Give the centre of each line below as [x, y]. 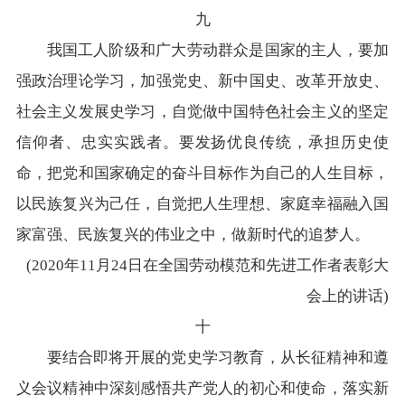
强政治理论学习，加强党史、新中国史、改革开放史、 [202, 81]
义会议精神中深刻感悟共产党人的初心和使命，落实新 [202, 389]
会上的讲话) [348, 297]
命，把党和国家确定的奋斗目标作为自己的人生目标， [202, 174]
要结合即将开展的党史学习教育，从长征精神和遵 [202, 358]
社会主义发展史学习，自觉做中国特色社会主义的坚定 [202, 112]
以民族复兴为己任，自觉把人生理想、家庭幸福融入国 [202, 204]
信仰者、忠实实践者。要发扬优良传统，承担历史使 [202, 143]
